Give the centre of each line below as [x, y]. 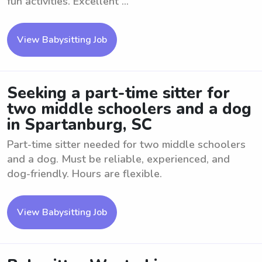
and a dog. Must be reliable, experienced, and [118, 159]
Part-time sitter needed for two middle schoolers [126, 144]
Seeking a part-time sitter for [118, 93]
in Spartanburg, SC [80, 125]
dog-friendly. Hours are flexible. [85, 174]
